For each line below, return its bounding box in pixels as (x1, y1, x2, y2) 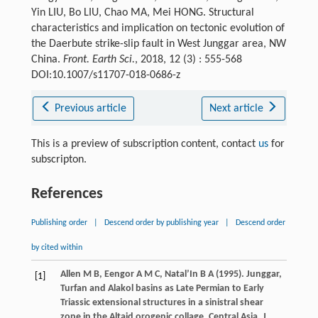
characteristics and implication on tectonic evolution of (31, 23, 285, 35)
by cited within (31, 243, 82, 253)
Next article (209, 103, 266, 115)
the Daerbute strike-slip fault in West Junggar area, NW (31, 38, 286, 50)
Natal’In (164, 269, 198, 280)
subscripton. (31, 154, 87, 166)
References (31, 186, 103, 203)
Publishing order (31, 219, 87, 228)
